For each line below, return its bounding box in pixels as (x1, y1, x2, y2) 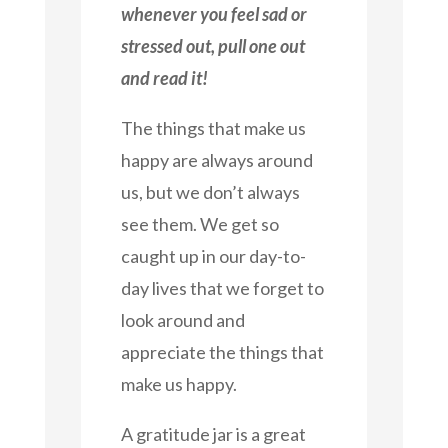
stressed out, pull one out (120, 34, 305, 57)
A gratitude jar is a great (120, 422, 306, 445)
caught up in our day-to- (120, 244, 306, 267)
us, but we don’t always (120, 180, 300, 203)
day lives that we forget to (120, 276, 324, 299)
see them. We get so (120, 212, 279, 235)
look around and (120, 308, 245, 331)
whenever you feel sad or (120, 2, 307, 25)
